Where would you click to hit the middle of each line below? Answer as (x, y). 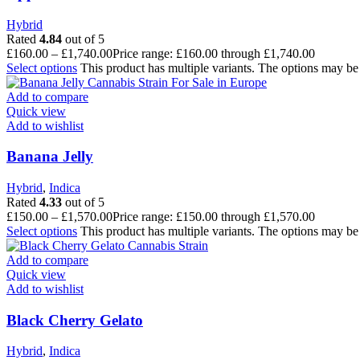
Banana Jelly (50, 157)
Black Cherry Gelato (75, 320)
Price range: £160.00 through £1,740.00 (214, 53)
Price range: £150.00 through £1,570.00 (214, 217)
